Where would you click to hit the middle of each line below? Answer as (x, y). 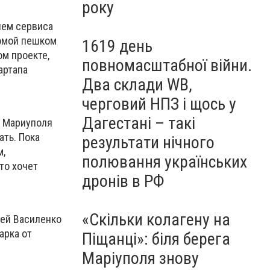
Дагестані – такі (139, 123)
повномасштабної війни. (167, 65)
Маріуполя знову (140, 258)
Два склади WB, (137, 85)
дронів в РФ (123, 181)
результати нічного (148, 143)
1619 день (117, 46)
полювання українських (165, 162)
